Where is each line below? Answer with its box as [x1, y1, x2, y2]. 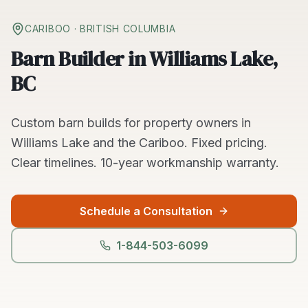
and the [89, 135, 139, 150]
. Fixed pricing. [184, 135, 267, 150]
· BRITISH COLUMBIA [70, 23, 176, 34]
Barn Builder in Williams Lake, [11, 45, 278, 73]
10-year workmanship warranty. [100, 155, 279, 170]
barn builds [58, 115, 121, 130]
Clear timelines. [11, 155, 97, 170]
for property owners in [121, 115, 251, 130]
